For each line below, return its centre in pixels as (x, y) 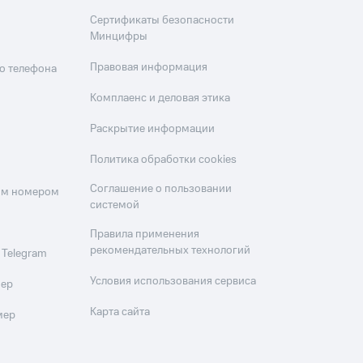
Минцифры (119, 37)
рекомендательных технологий (171, 251)
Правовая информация (149, 68)
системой (115, 205)
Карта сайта (120, 312)
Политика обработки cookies (164, 160)
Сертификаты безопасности (162, 21)
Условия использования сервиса (173, 282)
